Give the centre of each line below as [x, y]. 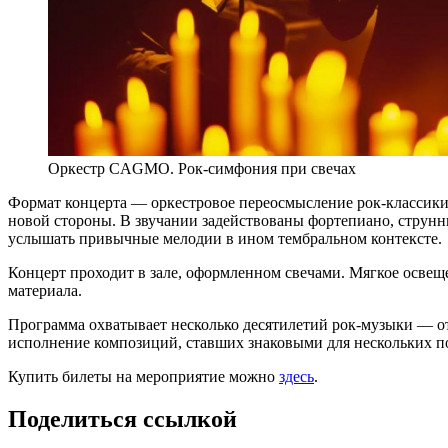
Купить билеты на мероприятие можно [143, 377]
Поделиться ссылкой [122, 419]
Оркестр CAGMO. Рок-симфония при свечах [202, 169]
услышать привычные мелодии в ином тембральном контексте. [225, 239]
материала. [45, 291]
